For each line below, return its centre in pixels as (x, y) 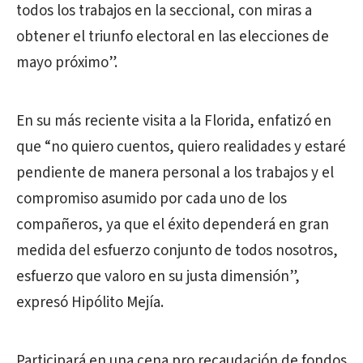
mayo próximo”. (67, 63)
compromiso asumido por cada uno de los (152, 199)
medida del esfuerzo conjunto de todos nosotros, (177, 251)
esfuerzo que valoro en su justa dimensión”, (158, 277)
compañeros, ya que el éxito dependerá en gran (173, 225)
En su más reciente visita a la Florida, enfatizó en (174, 121)
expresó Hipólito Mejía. (90, 303)
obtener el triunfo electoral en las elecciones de (173, 37)
